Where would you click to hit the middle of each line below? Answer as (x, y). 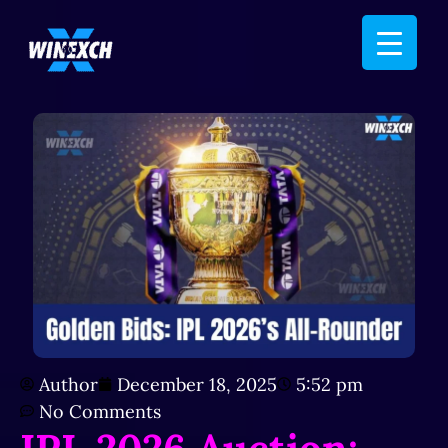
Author (68, 384)
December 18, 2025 (197, 384)
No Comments (100, 411)
